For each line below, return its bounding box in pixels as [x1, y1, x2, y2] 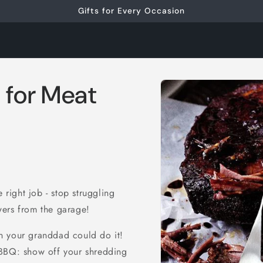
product [174, 86, 208, 99]
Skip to [174, 75, 205, 89]
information [174, 96, 224, 110]
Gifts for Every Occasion [78, 5, 185, 16]
